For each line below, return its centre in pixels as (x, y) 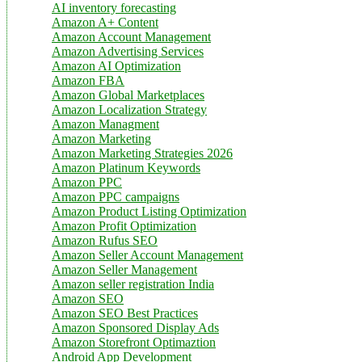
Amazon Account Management (131, 37)
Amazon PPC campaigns (116, 197)
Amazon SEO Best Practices (125, 314)
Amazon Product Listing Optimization (149, 212)
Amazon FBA (88, 81)
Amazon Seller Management (124, 270)
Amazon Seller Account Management (147, 255)
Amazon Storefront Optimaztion (134, 343)
